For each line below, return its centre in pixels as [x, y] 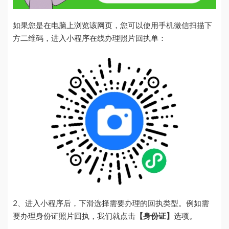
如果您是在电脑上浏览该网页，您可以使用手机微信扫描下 [112, 26]
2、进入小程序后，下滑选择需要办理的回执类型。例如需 [111, 203]
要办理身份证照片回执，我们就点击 [74, 216]
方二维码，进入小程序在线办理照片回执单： [89, 38]
